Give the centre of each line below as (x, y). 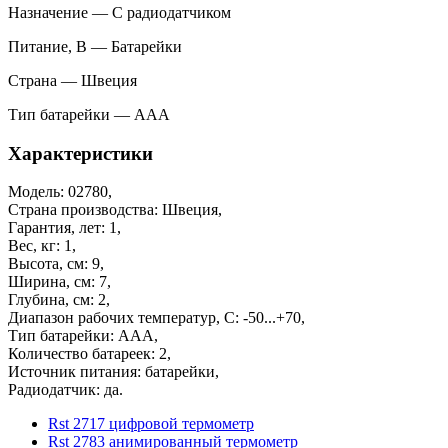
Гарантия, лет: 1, (64, 228)
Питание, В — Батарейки (95, 46)
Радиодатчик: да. (65, 390)
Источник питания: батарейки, (113, 372)
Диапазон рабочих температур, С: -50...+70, (156, 318)
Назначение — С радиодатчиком (119, 12)
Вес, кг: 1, (42, 246)
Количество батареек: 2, (89, 354)
